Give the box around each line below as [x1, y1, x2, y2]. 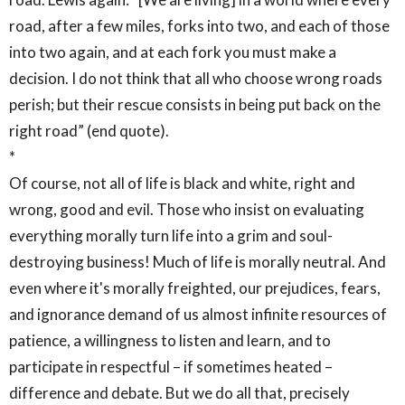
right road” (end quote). [9, 120, 169, 140]
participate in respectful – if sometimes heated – [9, 356, 333, 376]
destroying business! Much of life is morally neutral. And [9, 251, 386, 271]
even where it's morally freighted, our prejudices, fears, [9, 278, 381, 297]
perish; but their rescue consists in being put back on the [9, 94, 381, 114]
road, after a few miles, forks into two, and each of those [9, 15, 390, 35]
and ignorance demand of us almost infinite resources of [9, 304, 387, 324]
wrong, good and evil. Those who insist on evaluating [9, 199, 364, 219]
